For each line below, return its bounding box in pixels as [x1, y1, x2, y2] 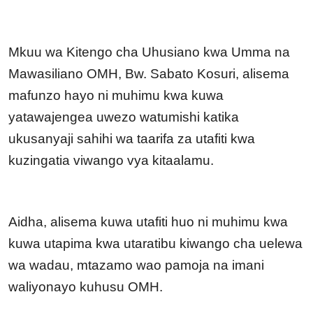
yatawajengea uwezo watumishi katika [8, 110, 239, 125]
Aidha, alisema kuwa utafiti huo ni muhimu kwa [8, 214, 288, 230]
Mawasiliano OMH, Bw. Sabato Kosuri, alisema [8, 66, 289, 82]
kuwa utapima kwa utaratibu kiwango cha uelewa [8, 236, 303, 252]
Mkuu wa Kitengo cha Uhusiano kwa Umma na [8, 45, 290, 60]
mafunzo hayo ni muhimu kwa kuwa [8, 88, 224, 103]
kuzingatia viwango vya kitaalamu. [8, 153, 214, 168]
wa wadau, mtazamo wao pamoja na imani [8, 258, 264, 273]
